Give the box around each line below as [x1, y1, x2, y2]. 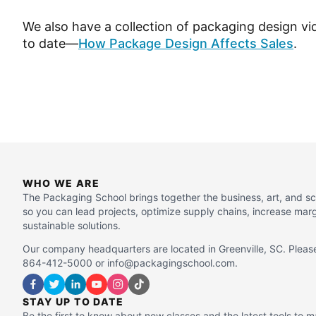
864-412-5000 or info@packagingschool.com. [23, 257, 238, 269]
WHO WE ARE [23, 177, 99, 189]
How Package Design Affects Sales [78, 36, 293, 51]
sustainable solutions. [23, 219, 121, 231]
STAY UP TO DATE [23, 296, 123, 308]
